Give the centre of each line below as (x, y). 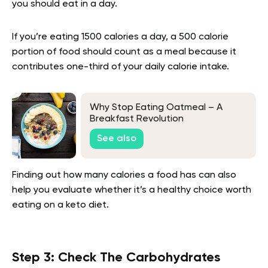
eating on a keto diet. (60, 205)
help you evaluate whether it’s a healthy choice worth (132, 191)
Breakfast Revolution (137, 119)
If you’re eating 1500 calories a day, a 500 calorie (120, 37)
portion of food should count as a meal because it (124, 52)
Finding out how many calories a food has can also (124, 176)
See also (117, 138)
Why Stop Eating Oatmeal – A (156, 108)
